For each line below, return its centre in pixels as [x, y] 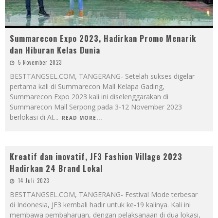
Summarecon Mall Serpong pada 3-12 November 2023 [96, 107]
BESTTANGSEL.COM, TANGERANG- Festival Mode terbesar [104, 195]
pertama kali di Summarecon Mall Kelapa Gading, [87, 87]
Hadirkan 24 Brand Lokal [56, 169]
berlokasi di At [32, 117]
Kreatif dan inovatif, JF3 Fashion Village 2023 [96, 157]
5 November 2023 [40, 63]
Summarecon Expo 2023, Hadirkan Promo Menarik [103, 39]
